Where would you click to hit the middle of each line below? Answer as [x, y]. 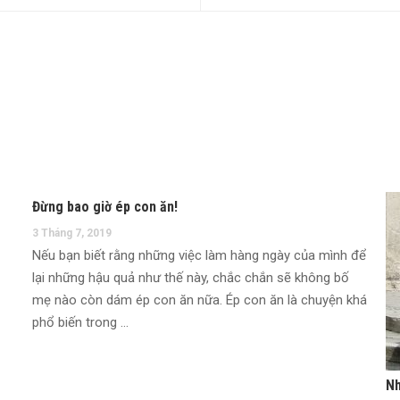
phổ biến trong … [80, 322]
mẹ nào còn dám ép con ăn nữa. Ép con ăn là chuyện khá [199, 300]
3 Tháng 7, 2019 [71, 233]
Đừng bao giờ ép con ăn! [104, 207]
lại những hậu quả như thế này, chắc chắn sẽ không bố [190, 278]
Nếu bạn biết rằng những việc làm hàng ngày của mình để [199, 255]
